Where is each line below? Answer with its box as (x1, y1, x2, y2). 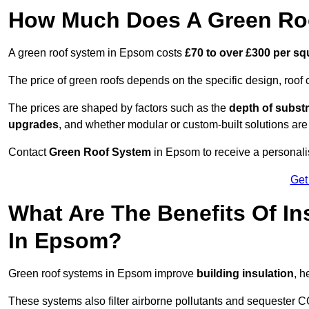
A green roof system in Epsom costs (8, 47, 185, 59)
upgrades (8, 119, 59, 131)
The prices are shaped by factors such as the (8, 102, 229, 114)
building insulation (197, 268, 294, 280)
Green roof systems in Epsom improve (8, 268, 197, 280)
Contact (8, 146, 49, 159)
